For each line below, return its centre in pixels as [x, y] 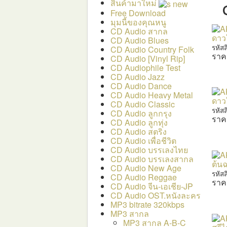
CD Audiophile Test [145, 67]
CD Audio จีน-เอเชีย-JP [152, 186]
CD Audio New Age [146, 168]
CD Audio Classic [143, 104]
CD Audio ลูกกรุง [141, 113]
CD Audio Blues [140, 40]
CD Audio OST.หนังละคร [156, 195]
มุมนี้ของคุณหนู [138, 22]
